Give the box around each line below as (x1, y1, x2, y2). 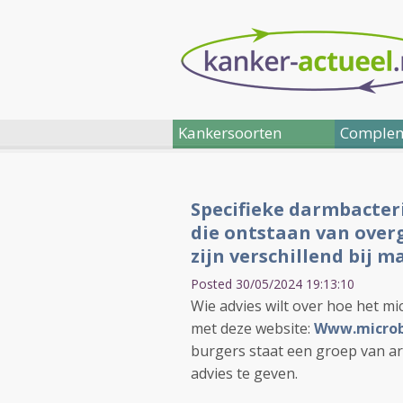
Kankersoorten (178, 122, 282, 143)
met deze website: (191, 318, 314, 338)
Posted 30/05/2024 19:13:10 (191, 275, 354, 292)
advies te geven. (191, 363, 298, 383)
